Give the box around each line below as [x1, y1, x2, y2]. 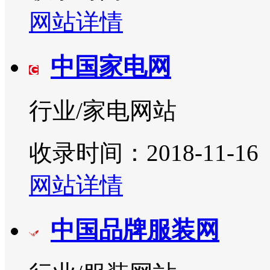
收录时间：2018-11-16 [29, 139, 259, 166]
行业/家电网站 [29, 97, 177, 124]
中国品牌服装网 [51, 216, 219, 243]
